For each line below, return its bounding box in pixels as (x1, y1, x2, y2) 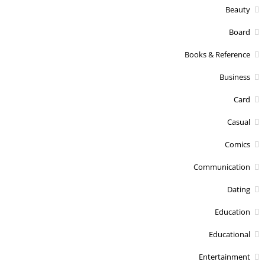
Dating (227, 183, 250, 195)
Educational (209, 228, 250, 240)
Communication (193, 161, 250, 172)
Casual (227, 116, 250, 127)
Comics (225, 138, 250, 150)
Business (219, 71, 250, 82)
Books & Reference (185, 49, 250, 60)
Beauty (225, 4, 250, 15)
